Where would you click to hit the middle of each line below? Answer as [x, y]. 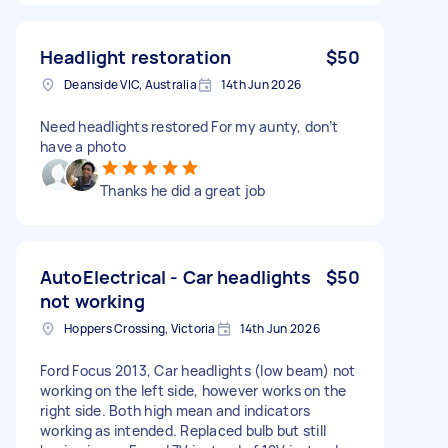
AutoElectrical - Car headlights [176, 276]
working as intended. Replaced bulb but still [183, 430]
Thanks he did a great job [183, 190]
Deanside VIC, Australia [130, 84]
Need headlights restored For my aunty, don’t [189, 126]
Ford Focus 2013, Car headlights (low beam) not [198, 370]
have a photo [83, 146]
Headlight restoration [136, 56]
